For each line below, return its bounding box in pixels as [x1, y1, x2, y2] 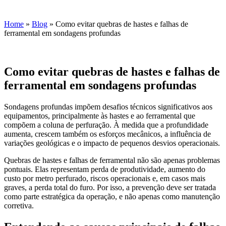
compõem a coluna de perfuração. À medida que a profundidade [4, 120, 208, 129]
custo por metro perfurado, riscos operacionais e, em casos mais [4, 174, 205, 183]
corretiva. [4, 201, 34, 210]
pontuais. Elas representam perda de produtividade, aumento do [4, 164, 205, 174]
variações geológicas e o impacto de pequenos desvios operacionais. [4, 138, 220, 147]
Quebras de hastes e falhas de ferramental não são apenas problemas [4, 155, 220, 164]
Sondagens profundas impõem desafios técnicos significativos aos [4, 102, 212, 111]
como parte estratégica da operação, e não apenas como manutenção [4, 192, 220, 201]
